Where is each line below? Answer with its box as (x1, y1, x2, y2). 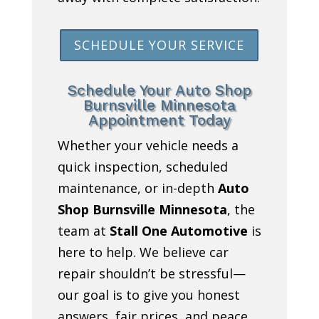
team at (57, 221, 110, 239)
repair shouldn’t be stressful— (57, 264, 246, 282)
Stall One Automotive (109, 221, 248, 239)
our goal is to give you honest (57, 286, 240, 303)
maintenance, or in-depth (57, 179, 218, 197)
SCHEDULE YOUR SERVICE (74, 36, 245, 54)
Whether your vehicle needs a (57, 136, 239, 154)
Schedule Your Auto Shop (67, 80, 251, 99)
